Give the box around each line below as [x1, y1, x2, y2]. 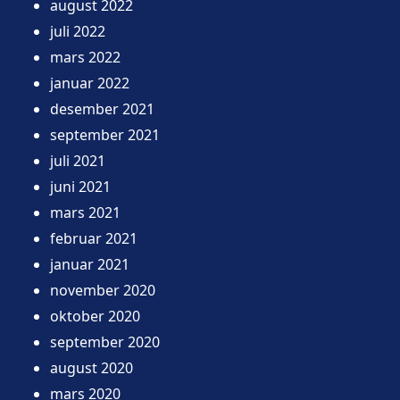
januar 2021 [50, 254, 129, 274]
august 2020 [50, 357, 133, 378]
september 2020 [50, 331, 160, 352]
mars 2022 [50, 46, 121, 67]
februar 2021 [50, 228, 137, 248]
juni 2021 [50, 176, 111, 196]
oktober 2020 [50, 305, 140, 326]
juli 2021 [50, 150, 105, 171]
